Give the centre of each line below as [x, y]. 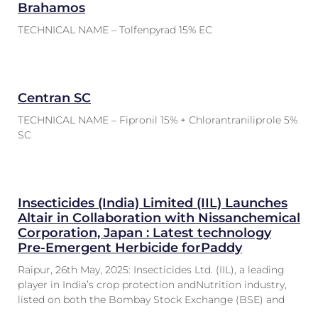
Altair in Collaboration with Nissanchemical [159, 218]
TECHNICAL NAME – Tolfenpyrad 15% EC [118, 30]
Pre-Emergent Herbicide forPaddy [130, 248]
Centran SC [54, 98]
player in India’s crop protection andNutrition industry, [152, 285]
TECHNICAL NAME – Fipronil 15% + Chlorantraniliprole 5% [158, 120]
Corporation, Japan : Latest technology [144, 233]
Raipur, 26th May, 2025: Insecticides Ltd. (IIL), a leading [151, 270]
